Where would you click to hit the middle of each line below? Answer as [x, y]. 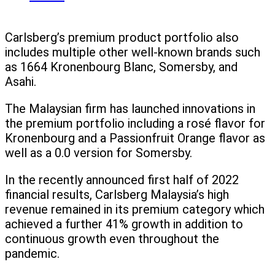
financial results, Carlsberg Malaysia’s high [117, 195]
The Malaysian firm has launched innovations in [130, 109]
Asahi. [21, 82]
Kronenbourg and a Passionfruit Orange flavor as [135, 138]
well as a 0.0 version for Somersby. [99, 153]
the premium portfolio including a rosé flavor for [135, 124]
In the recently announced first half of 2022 [122, 180]
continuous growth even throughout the [112, 239]
